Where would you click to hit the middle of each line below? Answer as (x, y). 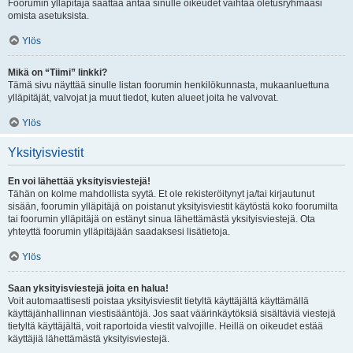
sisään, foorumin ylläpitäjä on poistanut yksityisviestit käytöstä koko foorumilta (173, 206)
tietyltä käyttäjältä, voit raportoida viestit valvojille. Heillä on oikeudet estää (165, 326)
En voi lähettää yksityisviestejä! (79, 181)
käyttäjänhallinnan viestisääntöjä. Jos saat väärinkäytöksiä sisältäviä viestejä (172, 314)
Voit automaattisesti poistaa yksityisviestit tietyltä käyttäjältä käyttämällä (158, 301)
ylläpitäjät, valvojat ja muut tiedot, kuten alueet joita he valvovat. (143, 98)
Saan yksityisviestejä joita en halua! (88, 288)
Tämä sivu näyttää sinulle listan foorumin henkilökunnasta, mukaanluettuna (169, 85)
